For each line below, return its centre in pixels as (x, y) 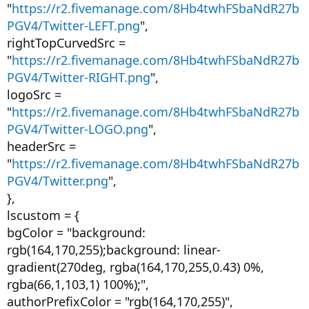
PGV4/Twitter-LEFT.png (73, 26)
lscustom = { (43, 215)
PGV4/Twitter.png (58, 181)
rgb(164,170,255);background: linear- (114, 250)
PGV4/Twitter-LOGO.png (78, 129)
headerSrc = (41, 146)
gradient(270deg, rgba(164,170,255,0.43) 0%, (136, 267)
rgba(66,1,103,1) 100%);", (78, 284)
